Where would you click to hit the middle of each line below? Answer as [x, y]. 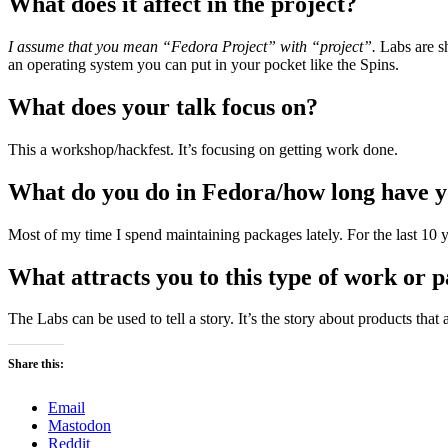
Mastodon [79, 426]
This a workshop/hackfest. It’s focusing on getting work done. [203, 149]
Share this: [36, 364]
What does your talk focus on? [163, 106]
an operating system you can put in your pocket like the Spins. [203, 65]
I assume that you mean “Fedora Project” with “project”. [192, 47]
